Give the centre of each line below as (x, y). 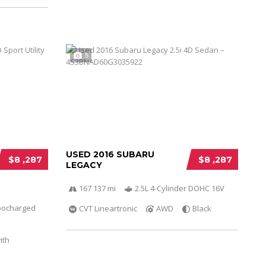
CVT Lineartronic (108, 208)
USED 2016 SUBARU (110, 154)
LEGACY (84, 165)
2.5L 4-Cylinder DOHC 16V (179, 188)
